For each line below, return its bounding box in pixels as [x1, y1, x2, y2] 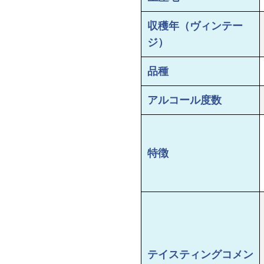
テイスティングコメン [147, 247, 253, 262]
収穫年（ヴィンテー [147, 19, 243, 34]
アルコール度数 [147, 93, 222, 108]
